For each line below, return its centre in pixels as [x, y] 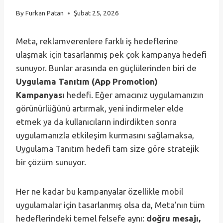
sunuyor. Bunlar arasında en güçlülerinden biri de [106, 68]
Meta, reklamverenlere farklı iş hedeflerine [97, 41]
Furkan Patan [45, 13]
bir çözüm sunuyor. [51, 162]
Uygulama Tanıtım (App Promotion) [87, 82]
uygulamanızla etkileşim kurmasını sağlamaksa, [105, 135]
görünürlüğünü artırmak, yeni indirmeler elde [100, 109]
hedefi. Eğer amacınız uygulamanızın [134, 95]
